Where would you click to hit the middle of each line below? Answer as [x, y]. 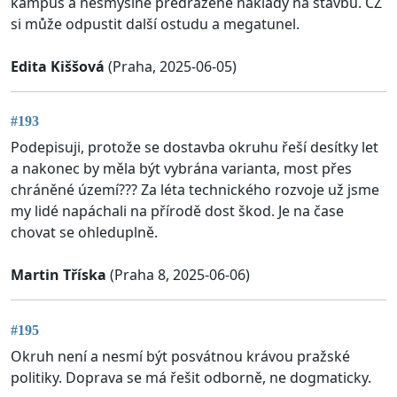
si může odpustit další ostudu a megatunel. [155, 23]
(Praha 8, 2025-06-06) [178, 275]
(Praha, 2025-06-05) [171, 66]
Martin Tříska [58, 275]
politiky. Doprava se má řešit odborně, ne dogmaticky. [191, 377]
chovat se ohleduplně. [84, 233]
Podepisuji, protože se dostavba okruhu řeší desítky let [195, 148]
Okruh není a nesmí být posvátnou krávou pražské [180, 356]
